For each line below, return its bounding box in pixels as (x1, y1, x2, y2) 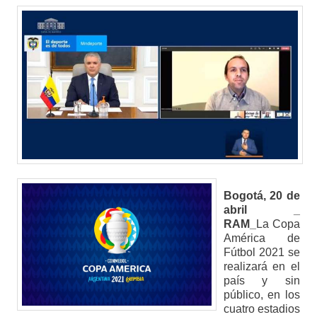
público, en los (223, 288, 301, 301)
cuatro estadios (223, 302, 301, 315)
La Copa (255, 217, 301, 230)
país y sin (223, 274, 301, 287)
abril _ (223, 203, 301, 216)
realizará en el (223, 260, 301, 272)
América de (223, 231, 301, 244)
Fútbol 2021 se (223, 246, 301, 258)
